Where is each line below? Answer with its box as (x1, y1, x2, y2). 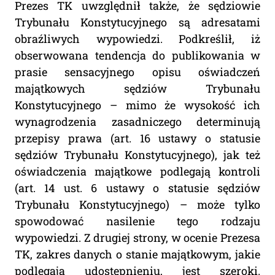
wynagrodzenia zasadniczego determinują (15, 114, 260, 130)
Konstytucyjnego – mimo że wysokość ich (15, 98, 260, 113)
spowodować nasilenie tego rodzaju (15, 214, 260, 229)
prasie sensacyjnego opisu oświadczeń (15, 64, 260, 80)
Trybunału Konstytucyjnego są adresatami (15, 15, 260, 30)
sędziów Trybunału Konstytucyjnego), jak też (15, 147, 260, 163)
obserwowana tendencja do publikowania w (15, 48, 260, 63)
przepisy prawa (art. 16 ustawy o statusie (15, 131, 260, 146)
